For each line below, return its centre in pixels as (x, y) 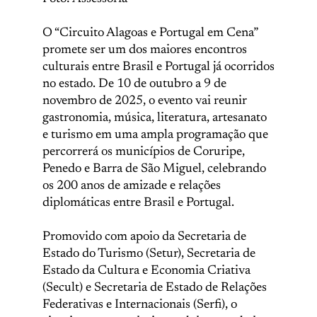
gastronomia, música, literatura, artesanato (155, 118)
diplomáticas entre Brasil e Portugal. (138, 203)
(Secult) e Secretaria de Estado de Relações (155, 288)
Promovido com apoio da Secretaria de (144, 237)
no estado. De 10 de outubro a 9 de (134, 84)
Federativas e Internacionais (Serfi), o (140, 305)
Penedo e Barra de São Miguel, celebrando (154, 169)
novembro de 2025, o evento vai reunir (145, 101)
